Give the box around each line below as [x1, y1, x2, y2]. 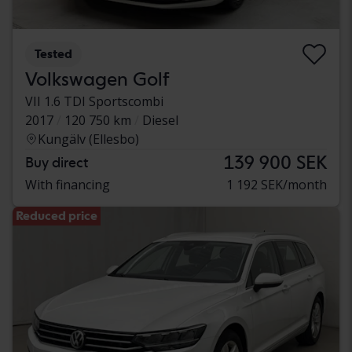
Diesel [142, 111, 178, 129]
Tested [35, 46, 72, 61]
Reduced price [16, 207, 97, 223]
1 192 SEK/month [226, 175, 327, 193]
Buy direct [25, 153, 88, 170]
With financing [25, 175, 110, 193]
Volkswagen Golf [25, 67, 170, 90]
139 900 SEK [224, 150, 327, 174]
